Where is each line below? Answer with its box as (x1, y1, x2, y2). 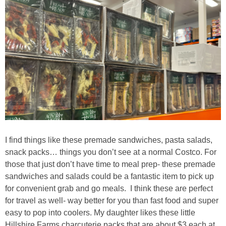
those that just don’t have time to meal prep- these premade (5, 159, 215, 168)
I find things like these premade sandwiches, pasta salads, (5, 135, 212, 144)
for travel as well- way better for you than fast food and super (5, 196, 218, 205)
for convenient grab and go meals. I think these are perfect (5, 184, 213, 193)
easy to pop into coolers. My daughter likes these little (5, 208, 195, 217)
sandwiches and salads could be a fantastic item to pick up (5, 172, 214, 181)
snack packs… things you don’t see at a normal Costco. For (5, 147, 216, 156)
